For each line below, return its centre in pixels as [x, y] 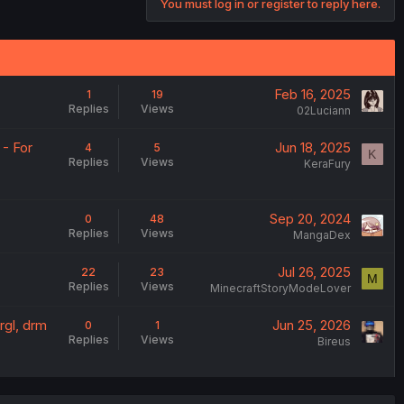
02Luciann [323, 111]
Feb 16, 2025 [312, 95]
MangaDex [321, 235]
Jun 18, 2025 [312, 148]
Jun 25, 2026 [311, 326]
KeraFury [327, 164]
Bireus [334, 342]
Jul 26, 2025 [314, 272]
